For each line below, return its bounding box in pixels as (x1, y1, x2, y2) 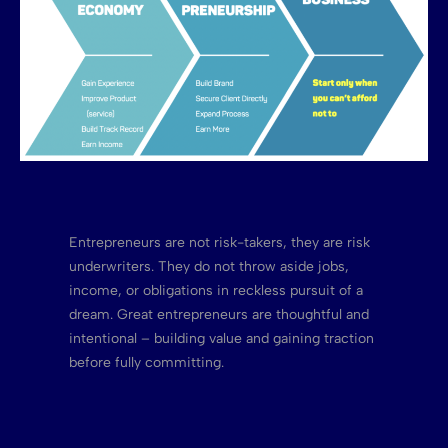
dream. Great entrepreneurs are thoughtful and (68, 306, 369, 324)
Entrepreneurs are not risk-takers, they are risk (68, 234, 370, 252)
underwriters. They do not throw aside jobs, (68, 258, 349, 276)
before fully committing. (68, 354, 224, 372)
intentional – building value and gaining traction (68, 330, 374, 348)
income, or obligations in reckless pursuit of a (68, 282, 363, 300)
